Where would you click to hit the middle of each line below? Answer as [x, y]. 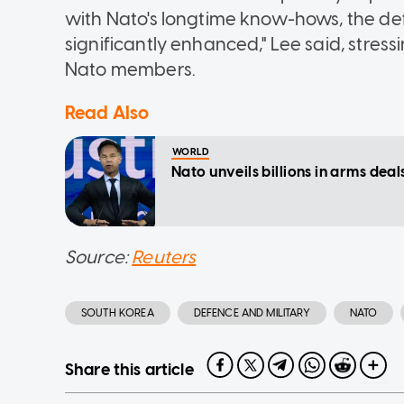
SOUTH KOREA [118, 313]
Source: [99, 257]
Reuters [164, 257]
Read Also [107, 113]
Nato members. [130, 70]
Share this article [129, 370]
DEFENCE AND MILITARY [252, 313]
